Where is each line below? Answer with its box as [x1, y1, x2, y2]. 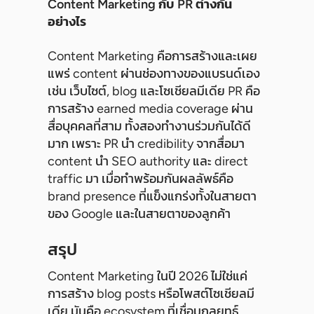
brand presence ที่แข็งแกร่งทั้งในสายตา [48, 189, 257, 205]
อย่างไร [48, 14, 86, 30]
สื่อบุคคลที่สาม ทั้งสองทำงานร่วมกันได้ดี [48, 118, 251, 135]
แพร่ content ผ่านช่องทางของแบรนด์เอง [48, 66, 260, 82]
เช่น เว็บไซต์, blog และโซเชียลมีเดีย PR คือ [48, 83, 260, 100]
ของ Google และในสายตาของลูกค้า [48, 206, 231, 222]
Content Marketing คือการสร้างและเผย [48, 48, 257, 64]
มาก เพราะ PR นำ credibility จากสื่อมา [48, 136, 245, 152]
